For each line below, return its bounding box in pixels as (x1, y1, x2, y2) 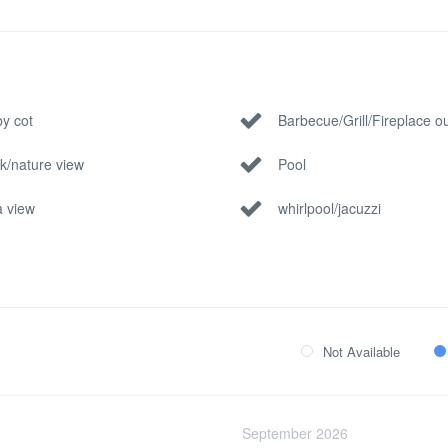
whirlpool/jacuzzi (277, 197, 381, 218)
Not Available (323, 341, 400, 361)
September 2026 (241, 423, 348, 443)
